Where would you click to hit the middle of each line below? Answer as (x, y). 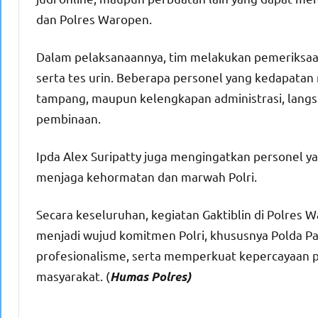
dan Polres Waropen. (94, 19)
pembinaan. (68, 119)
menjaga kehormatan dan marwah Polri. (147, 177)
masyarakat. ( (73, 276)
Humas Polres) (150, 277)
